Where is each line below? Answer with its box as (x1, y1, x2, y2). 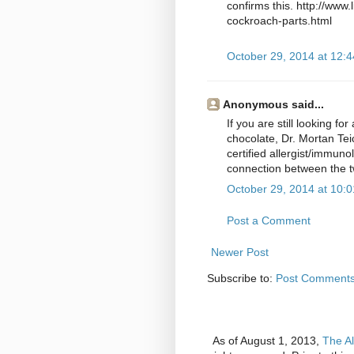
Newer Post (211, 246, 269, 259)
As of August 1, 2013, (213, 334, 322, 348)
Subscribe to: (207, 272, 276, 285)
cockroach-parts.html (227, 14, 332, 28)
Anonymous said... (223, 98, 324, 111)
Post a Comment (227, 214, 311, 228)
